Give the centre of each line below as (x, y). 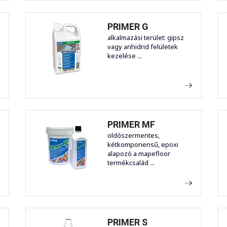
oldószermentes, (134, 136)
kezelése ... (125, 56)
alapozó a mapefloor (139, 154)
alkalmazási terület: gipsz (146, 38)
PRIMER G (128, 27)
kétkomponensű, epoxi (143, 145)
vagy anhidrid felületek (143, 47)
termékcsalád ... (131, 163)
